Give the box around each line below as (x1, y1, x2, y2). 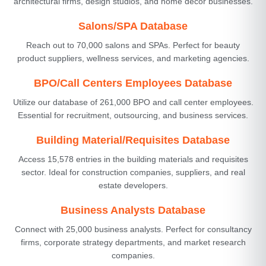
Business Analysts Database (61, 204, 205, 216)
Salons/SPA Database (78, 20, 188, 32)
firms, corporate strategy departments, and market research (20, 237, 246, 247)
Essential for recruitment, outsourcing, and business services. (18, 110, 248, 120)
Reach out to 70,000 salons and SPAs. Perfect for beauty (26, 40, 240, 50)
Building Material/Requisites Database (36, 134, 230, 146)
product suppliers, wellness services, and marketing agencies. (17, 53, 249, 63)
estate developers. (98, 180, 168, 190)
